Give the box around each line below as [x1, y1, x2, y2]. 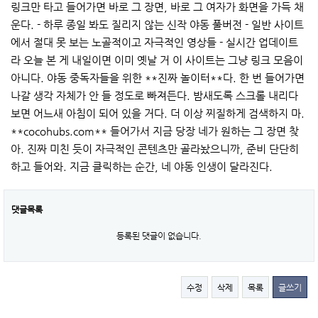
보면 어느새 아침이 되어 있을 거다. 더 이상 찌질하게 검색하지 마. [11, 107, 305, 120]
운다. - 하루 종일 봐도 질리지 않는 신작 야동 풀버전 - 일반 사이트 [11, 18, 304, 31]
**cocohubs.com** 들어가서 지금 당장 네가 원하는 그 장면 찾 [11, 125, 299, 138]
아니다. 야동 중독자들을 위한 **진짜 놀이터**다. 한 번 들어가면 [11, 72, 305, 84]
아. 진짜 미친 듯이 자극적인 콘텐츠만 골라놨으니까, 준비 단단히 [11, 143, 299, 155]
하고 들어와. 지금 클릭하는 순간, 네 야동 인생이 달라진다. [11, 160, 273, 173]
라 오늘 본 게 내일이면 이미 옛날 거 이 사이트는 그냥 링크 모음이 [11, 54, 303, 67]
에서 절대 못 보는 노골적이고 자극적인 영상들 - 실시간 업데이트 [11, 36, 298, 49]
